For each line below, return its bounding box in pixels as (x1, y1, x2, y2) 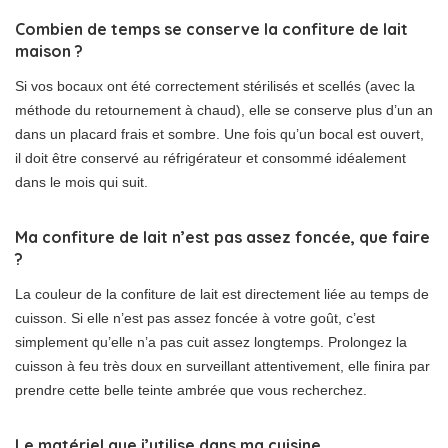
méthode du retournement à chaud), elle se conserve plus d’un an (15, 101, 433, 118)
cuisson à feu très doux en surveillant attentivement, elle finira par (15, 357, 430, 374)
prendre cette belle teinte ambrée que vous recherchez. (15, 381, 367, 398)
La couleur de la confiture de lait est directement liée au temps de (15, 285, 429, 302)
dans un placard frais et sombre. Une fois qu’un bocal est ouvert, (15, 125, 424, 142)
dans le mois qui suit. (15, 173, 148, 190)
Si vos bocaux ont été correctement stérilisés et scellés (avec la (15, 77, 415, 94)
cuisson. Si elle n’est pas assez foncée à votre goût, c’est (15, 309, 375, 326)
